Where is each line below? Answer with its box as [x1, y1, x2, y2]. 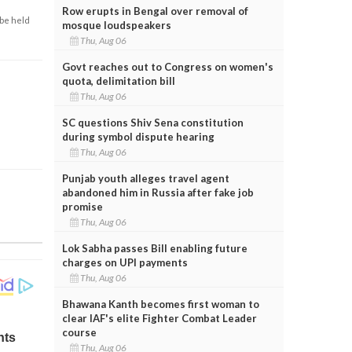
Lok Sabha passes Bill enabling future [61, 241, 247, 255]
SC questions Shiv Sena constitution [61, 115, 244, 129]
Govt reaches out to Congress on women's [61, 60, 273, 73]
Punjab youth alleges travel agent [61, 171, 229, 185]
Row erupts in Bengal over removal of [61, 4, 248, 17]
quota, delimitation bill [61, 74, 175, 87]
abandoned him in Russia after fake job [61, 185, 254, 199]
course [61, 325, 97, 339]
